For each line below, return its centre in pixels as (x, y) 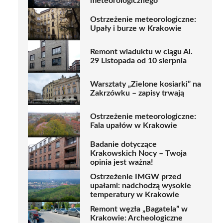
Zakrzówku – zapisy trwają (137, 93)
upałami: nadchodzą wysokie (141, 186)
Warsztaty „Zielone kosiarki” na (146, 84)
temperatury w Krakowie (135, 195)
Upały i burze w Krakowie (136, 29)
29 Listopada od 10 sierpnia (138, 61)
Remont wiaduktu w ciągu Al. (141, 52)
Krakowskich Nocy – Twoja (138, 154)
